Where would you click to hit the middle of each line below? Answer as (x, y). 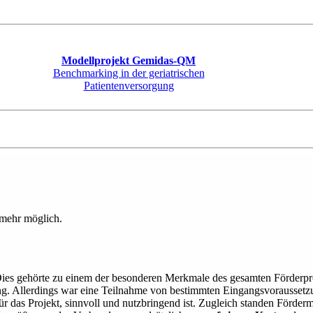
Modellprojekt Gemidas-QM (129, 60)
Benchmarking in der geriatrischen (129, 73)
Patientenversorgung (129, 86)
